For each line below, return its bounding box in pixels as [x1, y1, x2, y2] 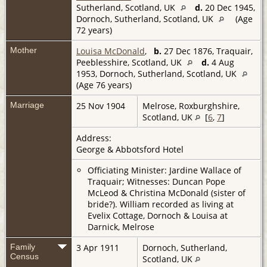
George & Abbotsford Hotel [76, 143, 186, 155]
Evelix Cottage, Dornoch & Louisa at [88, 209, 228, 221]
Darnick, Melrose [88, 221, 154, 232]
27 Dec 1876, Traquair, [162, 45, 253, 57]
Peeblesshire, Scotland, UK [76, 56, 184, 68]
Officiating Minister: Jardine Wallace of [88, 164, 241, 176]
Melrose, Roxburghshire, [142, 100, 240, 111]
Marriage [10, 100, 44, 110]
